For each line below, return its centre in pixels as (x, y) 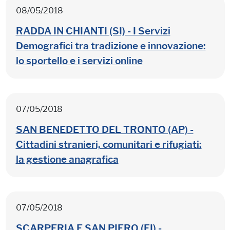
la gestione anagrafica (67, 159)
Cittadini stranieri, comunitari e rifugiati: (109, 144)
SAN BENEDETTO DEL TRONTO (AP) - (104, 129)
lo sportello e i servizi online (79, 61)
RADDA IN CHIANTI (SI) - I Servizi (93, 31)
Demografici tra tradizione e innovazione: (111, 46)
